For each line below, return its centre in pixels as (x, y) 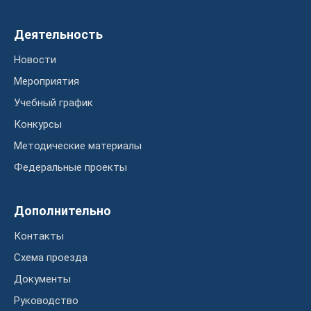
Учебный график (53, 103)
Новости (35, 60)
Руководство (46, 301)
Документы (42, 279)
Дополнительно (62, 211)
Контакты (39, 236)
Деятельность (58, 34)
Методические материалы (78, 146)
